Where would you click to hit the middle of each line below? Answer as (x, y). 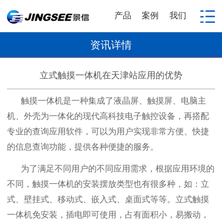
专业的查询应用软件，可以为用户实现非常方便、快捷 (108, 131)
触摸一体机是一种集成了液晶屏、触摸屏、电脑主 (113, 101)
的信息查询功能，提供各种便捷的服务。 (83, 147)
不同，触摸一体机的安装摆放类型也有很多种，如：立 (108, 184)
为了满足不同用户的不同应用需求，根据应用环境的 (118, 168)
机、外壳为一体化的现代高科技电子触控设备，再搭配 (108, 116)
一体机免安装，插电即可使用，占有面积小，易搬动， (108, 215)
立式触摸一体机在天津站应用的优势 (111, 75)
